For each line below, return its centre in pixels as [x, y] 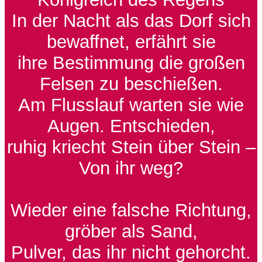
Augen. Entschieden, [131, 126]
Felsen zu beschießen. [131, 84]
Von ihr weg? [131, 168]
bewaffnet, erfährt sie [131, 42]
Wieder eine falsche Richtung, [131, 211]
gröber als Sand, [131, 232]
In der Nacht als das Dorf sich [131, 21]
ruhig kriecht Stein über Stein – [131, 147]
